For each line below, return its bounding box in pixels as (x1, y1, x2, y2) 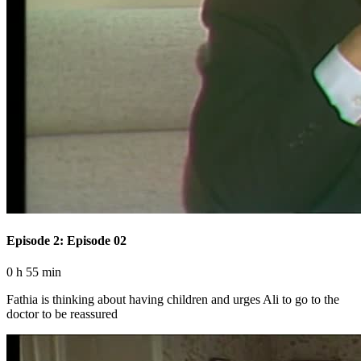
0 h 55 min (6, 265, 61, 280)
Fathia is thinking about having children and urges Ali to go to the (6, 293, 339, 307)
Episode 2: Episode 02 (6, 234, 127, 248)
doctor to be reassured (6, 307, 118, 322)
